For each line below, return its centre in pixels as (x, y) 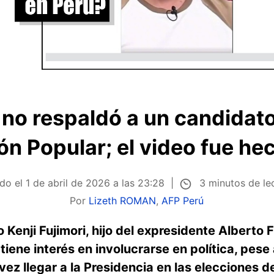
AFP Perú (183, 200)
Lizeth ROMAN (123, 200)
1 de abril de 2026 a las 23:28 (95, 183)
